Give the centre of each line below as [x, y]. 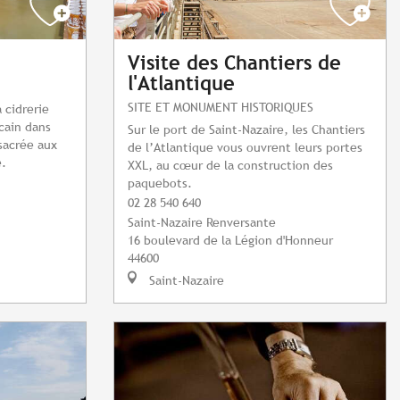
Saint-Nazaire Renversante [202, 222]
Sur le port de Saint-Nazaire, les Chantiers [246, 129]
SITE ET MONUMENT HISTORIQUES [221, 107]
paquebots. [160, 183]
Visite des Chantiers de [234, 63]
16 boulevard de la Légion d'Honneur [230, 240]
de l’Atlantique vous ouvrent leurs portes [245, 147]
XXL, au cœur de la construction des [230, 165]
